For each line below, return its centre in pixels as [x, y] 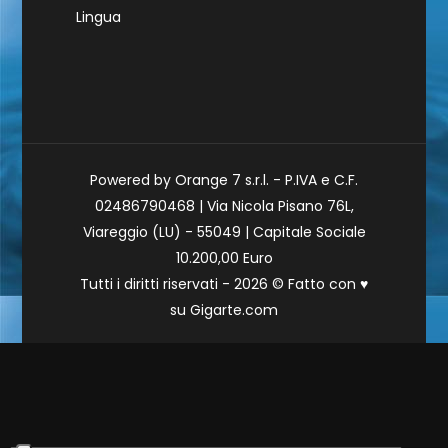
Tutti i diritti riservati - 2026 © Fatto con [220, 284]
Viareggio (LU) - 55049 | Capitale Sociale [224, 232]
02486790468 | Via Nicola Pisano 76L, [224, 206]
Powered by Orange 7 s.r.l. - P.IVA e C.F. [224, 180]
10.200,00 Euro [224, 258]
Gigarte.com [234, 310]
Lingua [98, 17]
